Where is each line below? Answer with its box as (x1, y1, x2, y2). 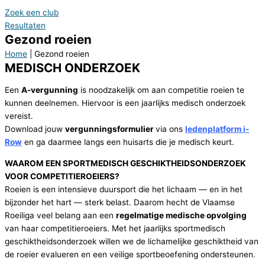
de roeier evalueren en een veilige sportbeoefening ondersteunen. (5, 250, 256, 260)
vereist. (5, 111, 33, 121)
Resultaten (5, 20, 46, 30)
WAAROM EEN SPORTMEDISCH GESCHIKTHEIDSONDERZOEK (5, 159, 245, 169)
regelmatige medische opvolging (116, 211, 247, 221)
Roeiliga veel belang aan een (5, 211, 116, 221)
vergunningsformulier (65, 124, 156, 134)
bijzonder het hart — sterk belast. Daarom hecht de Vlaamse (5, 198, 235, 208)
